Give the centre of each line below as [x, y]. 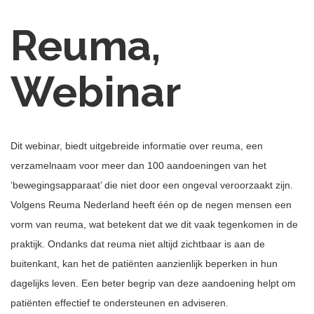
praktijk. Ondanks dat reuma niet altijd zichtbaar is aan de [138, 244]
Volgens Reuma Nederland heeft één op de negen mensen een [151, 205]
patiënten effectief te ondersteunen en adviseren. [120, 303]
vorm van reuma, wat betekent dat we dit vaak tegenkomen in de [154, 224]
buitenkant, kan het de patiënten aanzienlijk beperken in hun [144, 264]
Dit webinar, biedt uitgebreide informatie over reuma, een [137, 146]
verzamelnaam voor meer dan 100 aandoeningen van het [138, 165]
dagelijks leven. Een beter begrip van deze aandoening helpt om [153, 283]
